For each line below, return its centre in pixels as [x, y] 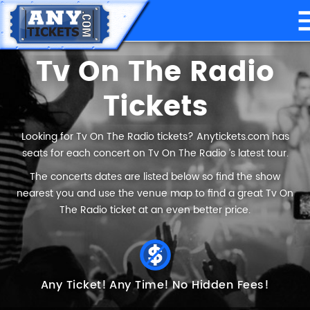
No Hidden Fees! [221, 285]
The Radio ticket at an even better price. [155, 210]
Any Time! [139, 285]
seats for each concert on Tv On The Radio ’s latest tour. [155, 153]
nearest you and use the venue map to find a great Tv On [155, 193]
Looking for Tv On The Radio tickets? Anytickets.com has [155, 137]
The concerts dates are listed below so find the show [155, 177]
